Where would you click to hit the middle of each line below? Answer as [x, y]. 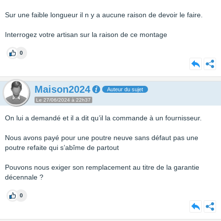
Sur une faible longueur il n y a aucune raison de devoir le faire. [104, 15]
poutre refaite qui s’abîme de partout [62, 147]
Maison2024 [62, 89]
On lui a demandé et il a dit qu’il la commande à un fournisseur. [103, 118]
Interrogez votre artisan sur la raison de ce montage [86, 35]
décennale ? [24, 177]
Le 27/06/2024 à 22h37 [63, 100]
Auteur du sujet [125, 89]
